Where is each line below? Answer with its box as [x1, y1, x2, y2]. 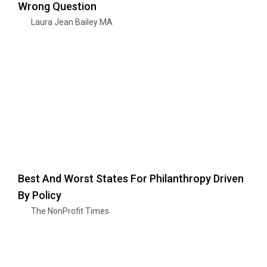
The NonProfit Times [31, 206, 109, 216]
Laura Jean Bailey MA [31, 17, 113, 27]
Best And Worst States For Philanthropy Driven [18, 172, 244, 185]
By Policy [18, 188, 61, 201]
